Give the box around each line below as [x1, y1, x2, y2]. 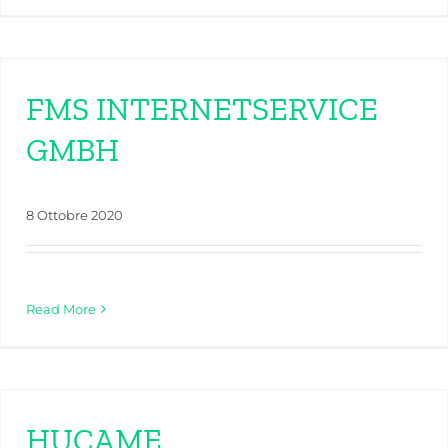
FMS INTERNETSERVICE [26, 90, 378, 129]
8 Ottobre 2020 [26, 207, 123, 224]
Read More [26, 301, 96, 318]
